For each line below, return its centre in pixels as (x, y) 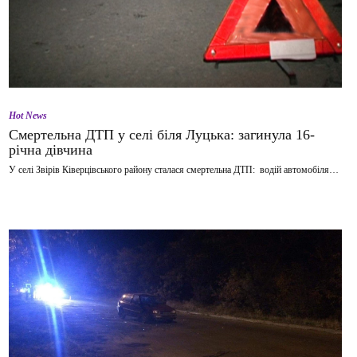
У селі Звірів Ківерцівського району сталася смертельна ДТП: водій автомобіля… (174, 170)
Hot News (28, 116)
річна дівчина (51, 150)
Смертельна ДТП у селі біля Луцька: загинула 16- (162, 135)
